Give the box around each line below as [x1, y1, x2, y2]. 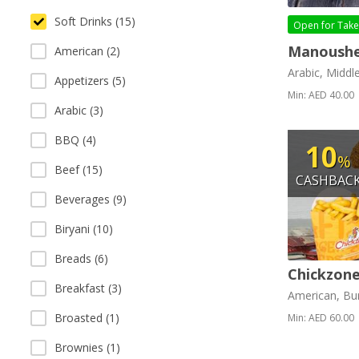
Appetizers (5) [54, 73, 126, 88]
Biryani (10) [54, 221, 113, 236]
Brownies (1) [54, 340, 120, 355]
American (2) [54, 43, 120, 58]
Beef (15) [54, 162, 103, 177]
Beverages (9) [54, 192, 127, 207]
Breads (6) [54, 251, 108, 266]
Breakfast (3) [54, 280, 122, 296]
